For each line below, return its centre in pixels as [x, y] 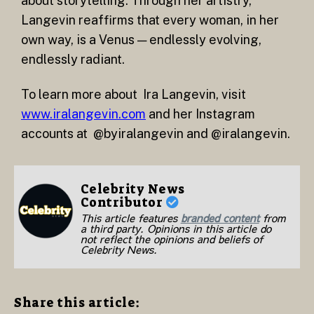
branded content [220, 218]
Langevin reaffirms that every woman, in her [150, 20]
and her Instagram [200, 114]
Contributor [123, 203]
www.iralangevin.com [83, 114]
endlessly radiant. [73, 60]
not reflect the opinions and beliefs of [171, 239]
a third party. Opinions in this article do [176, 228]
